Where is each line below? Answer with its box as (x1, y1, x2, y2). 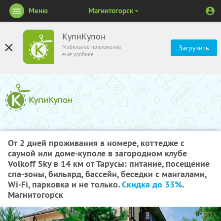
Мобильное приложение (62, 43, 121, 50)
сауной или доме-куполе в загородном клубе (8, 147, 187, 159)
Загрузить (179, 43, 209, 52)
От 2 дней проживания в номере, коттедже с (8, 137, 184, 148)
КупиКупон (62, 31, 106, 42)
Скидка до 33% (122, 179, 182, 190)
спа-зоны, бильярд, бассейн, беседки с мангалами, (8, 168, 206, 180)
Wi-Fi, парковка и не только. (8, 179, 122, 190)
